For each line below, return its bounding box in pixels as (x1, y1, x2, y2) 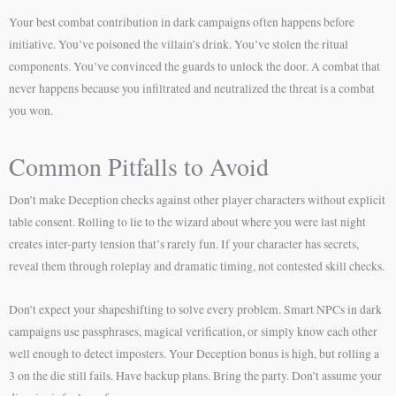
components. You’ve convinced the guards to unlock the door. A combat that (9, 58, 380, 75)
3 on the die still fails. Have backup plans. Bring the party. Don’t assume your (9, 368, 382, 385)
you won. (9, 103, 53, 119)
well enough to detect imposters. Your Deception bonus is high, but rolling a (9, 346, 379, 362)
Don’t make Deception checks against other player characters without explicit (9, 192, 385, 209)
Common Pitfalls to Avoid (9, 149, 269, 184)
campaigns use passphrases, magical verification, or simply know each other (9, 324, 377, 340)
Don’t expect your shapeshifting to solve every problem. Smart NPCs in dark (9, 301, 382, 318)
